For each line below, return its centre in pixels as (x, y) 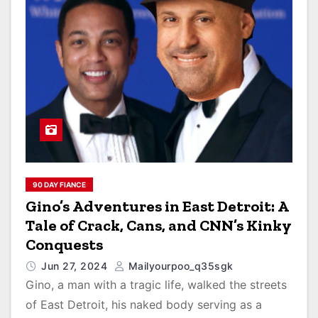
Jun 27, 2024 (76, 266)
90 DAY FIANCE (59, 185)
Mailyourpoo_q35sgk (179, 266)
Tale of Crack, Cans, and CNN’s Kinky (159, 226)
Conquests (64, 245)
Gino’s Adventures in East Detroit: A (157, 207)
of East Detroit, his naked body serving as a (144, 305)
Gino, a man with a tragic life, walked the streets (156, 285)
